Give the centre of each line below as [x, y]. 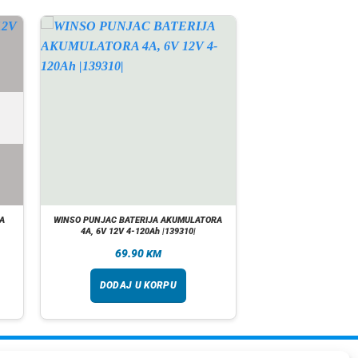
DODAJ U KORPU [138, 286]
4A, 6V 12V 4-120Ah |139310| [138, 232]
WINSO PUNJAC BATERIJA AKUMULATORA [138, 221]
